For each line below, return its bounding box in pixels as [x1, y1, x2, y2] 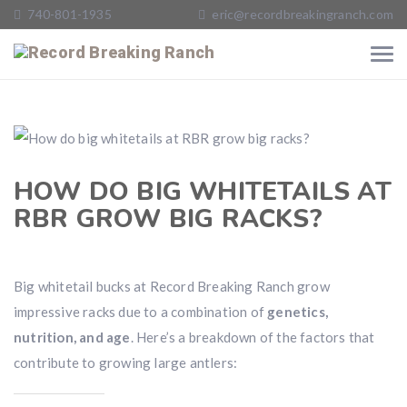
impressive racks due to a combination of [14, 303, 268, 320]
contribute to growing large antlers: [14, 354, 238, 371]
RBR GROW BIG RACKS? [14, 202, 323, 236]
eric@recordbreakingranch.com [212, 6, 393, 22]
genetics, [267, 303, 329, 320]
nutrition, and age [14, 329, 131, 345]
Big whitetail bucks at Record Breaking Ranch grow [14, 278, 330, 294]
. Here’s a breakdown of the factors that [130, 329, 375, 345]
